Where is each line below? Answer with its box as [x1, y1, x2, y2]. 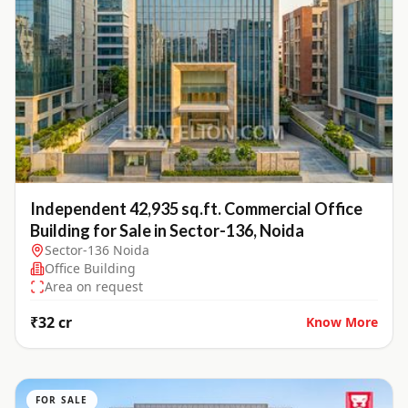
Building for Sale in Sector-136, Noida [30, 219, 304, 240]
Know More [306, 312, 378, 331]
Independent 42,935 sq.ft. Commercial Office [30, 198, 362, 219]
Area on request [45, 277, 143, 295]
